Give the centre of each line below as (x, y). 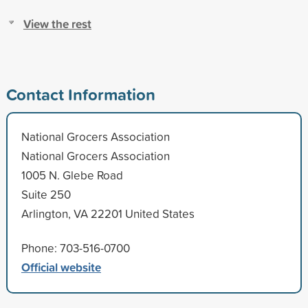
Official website (61, 267)
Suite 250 (46, 194)
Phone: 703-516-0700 (75, 247)
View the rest (57, 23)
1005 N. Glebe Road (72, 175)
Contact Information (80, 94)
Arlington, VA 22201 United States (108, 213)
